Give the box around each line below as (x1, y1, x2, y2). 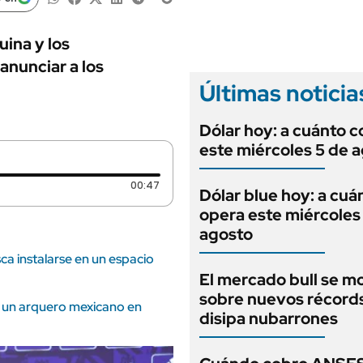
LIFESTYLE (58, 5, 119, 18)
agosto (199, 224, 253, 245)
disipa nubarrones (199, 308, 338, 329)
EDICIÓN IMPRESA (257, 21, 357, 34)
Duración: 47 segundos (159, 177, 275, 191)
